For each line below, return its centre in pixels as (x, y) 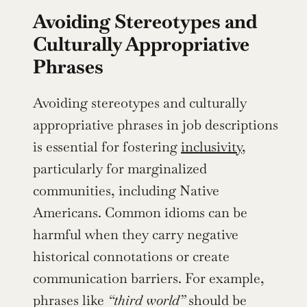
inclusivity (211, 146)
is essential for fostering (107, 146)
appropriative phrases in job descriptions (156, 124)
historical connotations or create (131, 256)
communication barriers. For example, (149, 278)
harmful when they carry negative (136, 234)
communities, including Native (126, 190)
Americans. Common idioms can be (140, 212)
